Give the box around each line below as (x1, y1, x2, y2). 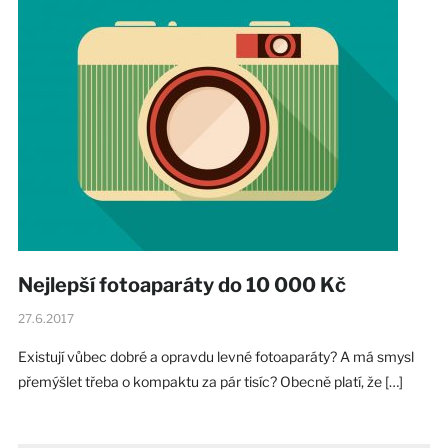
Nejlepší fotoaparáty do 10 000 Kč (17, 272, 346, 297)
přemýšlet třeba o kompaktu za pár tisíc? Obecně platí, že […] (17, 372, 403, 390)
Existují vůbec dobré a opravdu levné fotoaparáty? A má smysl (17, 347, 414, 365)
